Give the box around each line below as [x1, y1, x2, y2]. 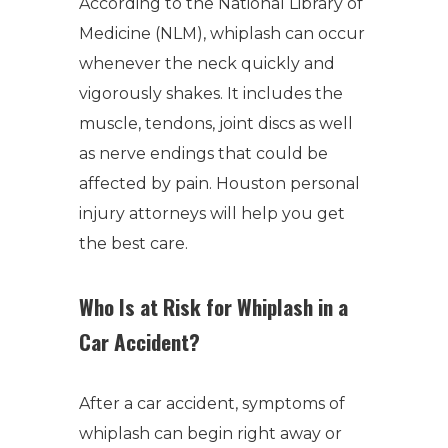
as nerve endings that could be [79, 144, 328, 163]
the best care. [79, 234, 188, 253]
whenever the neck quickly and [79, 54, 335, 73]
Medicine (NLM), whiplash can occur [79, 24, 365, 43]
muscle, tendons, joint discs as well [79, 114, 353, 133]
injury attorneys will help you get [79, 204, 345, 223]
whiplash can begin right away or [79, 424, 342, 443]
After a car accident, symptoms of [79, 394, 345, 413]
